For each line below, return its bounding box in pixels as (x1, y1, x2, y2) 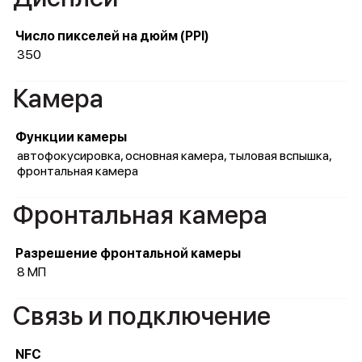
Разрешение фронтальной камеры (15, 246, 241, 261)
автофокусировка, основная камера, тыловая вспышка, (17, 148, 331, 163)
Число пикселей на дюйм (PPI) (15, 28, 209, 44)
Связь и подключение (13, 301, 271, 331)
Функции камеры (15, 129, 127, 145)
